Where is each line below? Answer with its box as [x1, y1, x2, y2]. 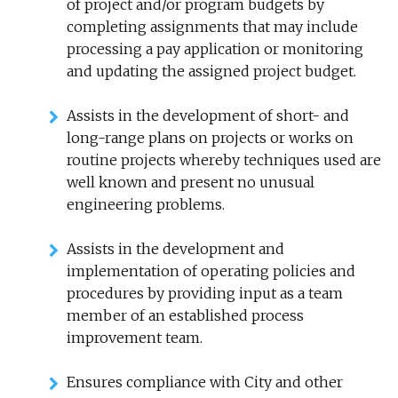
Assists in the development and [67, 240, 284, 258]
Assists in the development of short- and [67, 107, 349, 124]
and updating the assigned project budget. [67, 62, 356, 80]
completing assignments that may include [67, 18, 358, 36]
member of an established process [67, 306, 304, 324]
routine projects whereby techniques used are [67, 151, 381, 169]
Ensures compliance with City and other [67, 373, 343, 391]
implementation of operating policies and [67, 262, 355, 280]
